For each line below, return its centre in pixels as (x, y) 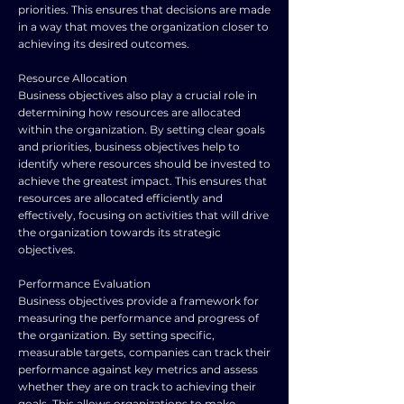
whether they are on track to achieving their (137, 386)
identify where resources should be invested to (144, 164)
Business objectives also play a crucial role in (138, 95)
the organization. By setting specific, (116, 335)
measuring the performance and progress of (138, 318)
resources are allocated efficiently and (120, 198)
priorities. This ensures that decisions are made (144, 9)
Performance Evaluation (84, 284)
